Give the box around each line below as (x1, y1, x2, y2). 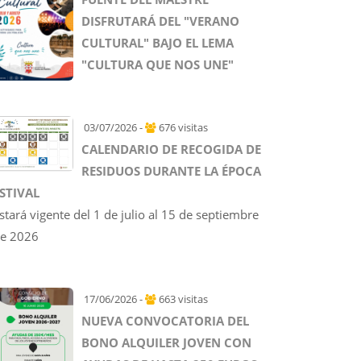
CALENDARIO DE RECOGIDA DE (81, 141, 261, 157)
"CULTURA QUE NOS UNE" (81, 56, 234, 73)
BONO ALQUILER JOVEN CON (81, 334, 251, 351)
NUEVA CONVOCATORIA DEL (81, 313, 249, 329)
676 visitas (156, 120, 208, 135)
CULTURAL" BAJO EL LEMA (81, 35, 234, 51)
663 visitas (156, 292, 208, 306)
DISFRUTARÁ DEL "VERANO (81, 13, 239, 29)
